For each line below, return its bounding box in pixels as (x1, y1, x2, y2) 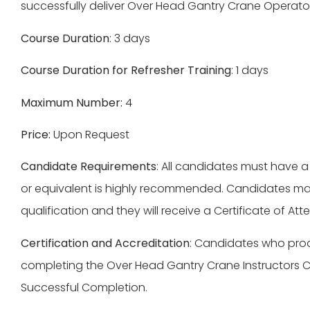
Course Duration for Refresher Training (21, 62, 231, 79)
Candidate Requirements (21, 158, 156, 175)
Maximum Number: (21, 94, 122, 111)
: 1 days (231, 62, 268, 79)
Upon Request (53, 126, 129, 143)
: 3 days (109, 30, 150, 46)
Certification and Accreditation (21, 235, 190, 251)
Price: (21, 126, 53, 143)
